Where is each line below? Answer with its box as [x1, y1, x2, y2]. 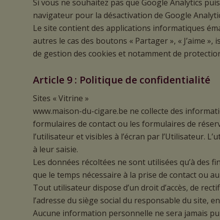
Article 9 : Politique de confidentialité [33, 73, 210, 86]
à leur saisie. [33, 144, 78, 155]
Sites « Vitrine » [33, 93, 89, 104]
